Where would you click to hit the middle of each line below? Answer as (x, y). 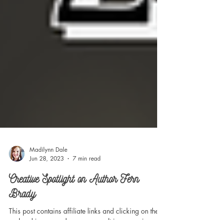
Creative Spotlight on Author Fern (74, 208)
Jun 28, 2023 (47, 188)
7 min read (87, 188)
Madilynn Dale (48, 179)
